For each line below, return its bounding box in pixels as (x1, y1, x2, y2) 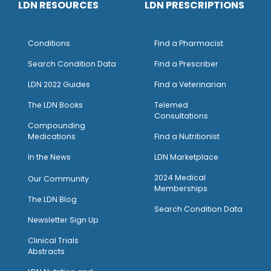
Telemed (154, 100, 188, 111)
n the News (30, 152, 71, 163)
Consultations (154, 111, 208, 122)
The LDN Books (28, 100, 83, 111)
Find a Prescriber (154, 59, 218, 70)
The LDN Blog (28, 194, 77, 205)
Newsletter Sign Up (28, 215, 99, 226)
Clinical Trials (28, 235, 79, 246)
